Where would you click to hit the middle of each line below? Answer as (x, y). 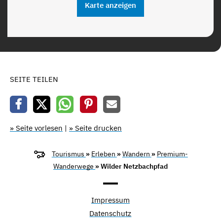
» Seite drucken (95, 128)
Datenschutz (110, 214)
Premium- (172, 154)
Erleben (104, 154)
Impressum (110, 200)
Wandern (137, 154)
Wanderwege (74, 166)
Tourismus (69, 154)
